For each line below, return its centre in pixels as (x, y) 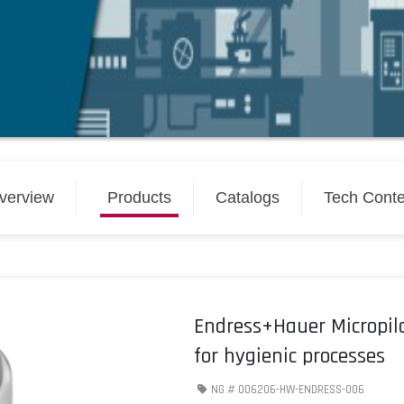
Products (139, 197)
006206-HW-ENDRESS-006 (301, 390)
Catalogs (247, 197)
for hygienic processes (289, 356)
